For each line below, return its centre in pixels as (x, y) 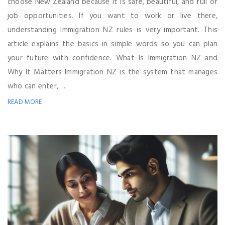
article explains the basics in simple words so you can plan (113, 44)
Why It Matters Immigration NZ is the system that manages (113, 72)
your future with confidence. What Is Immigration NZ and (113, 58)
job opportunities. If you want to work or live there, (113, 16)
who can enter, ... (37, 86)
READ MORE (25, 102)
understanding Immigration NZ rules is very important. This (113, 30)
